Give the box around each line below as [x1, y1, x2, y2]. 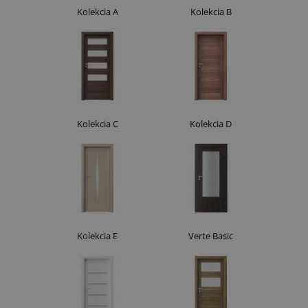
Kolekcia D [190, 117, 232, 130]
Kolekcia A [76, 5, 118, 18]
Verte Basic [188, 229, 233, 242]
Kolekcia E [77, 229, 118, 242]
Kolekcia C [76, 117, 118, 130]
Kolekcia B [190, 5, 232, 18]
